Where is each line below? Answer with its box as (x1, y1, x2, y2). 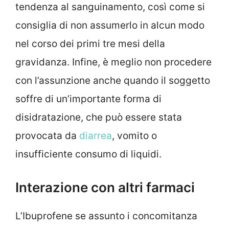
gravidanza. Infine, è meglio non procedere (15, 56, 212, 68)
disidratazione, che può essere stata (15, 111, 182, 124)
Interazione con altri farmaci (15, 179, 195, 195)
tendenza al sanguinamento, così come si (15, 1, 205, 13)
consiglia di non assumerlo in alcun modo (15, 19, 204, 32)
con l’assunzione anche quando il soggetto (15, 75, 210, 87)
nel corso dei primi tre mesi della (15, 38, 165, 50)
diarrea (79, 130, 112, 142)
